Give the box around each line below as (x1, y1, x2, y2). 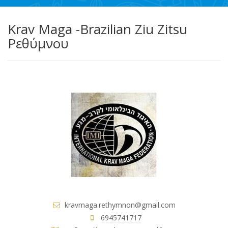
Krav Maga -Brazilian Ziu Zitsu (8, 19, 187, 38)
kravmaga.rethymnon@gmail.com (65, 199, 176, 210)
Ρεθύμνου (8, 34, 69, 52)
